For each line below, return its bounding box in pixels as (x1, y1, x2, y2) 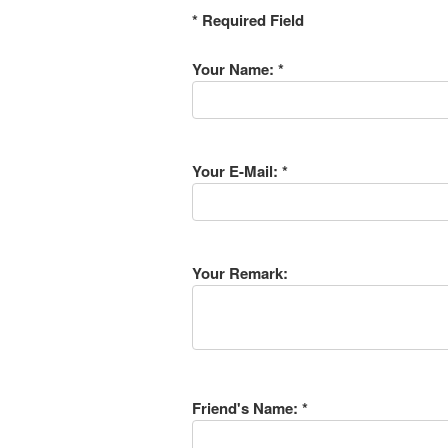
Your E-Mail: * (192, 160, 288, 182)
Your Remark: (192, 262, 288, 284)
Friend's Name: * (192, 397, 308, 419)
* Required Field (192, 9, 304, 31)
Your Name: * (192, 58, 284, 80)
